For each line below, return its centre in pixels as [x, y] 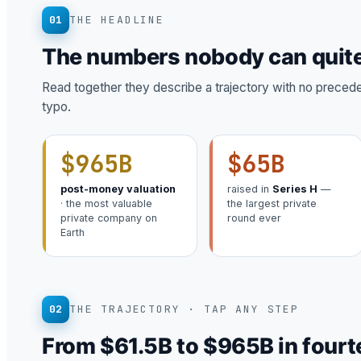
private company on [109, 218]
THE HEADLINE [117, 20]
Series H [295, 189]
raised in [249, 189]
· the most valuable [106, 204]
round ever [254, 218]
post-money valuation [118, 189]
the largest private [272, 204]
